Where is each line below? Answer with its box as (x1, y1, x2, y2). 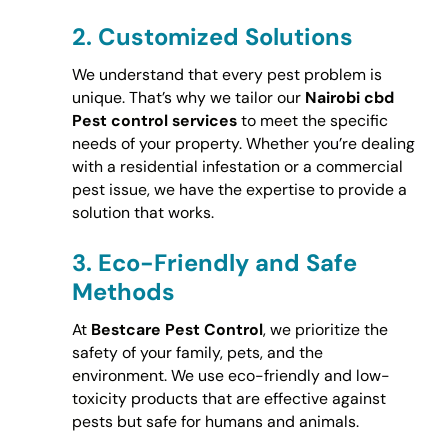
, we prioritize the (262, 318, 388, 340)
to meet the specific (236, 110, 388, 132)
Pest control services (71, 110, 237, 132)
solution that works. (71, 202, 214, 224)
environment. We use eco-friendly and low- (71, 364, 390, 386)
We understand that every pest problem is (71, 64, 382, 86)
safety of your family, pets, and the (71, 341, 323, 363)
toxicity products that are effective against (71, 387, 386, 409)
